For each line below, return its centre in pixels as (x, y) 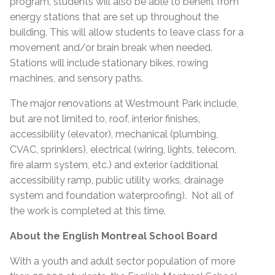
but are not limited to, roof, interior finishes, (105, 119)
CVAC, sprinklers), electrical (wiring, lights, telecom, (123, 150)
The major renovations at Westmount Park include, (124, 104)
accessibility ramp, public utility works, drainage (117, 180)
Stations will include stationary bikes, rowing (109, 63)
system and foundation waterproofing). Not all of (122, 196)
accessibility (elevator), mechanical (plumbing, (114, 134)
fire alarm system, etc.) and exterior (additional (114, 165)
